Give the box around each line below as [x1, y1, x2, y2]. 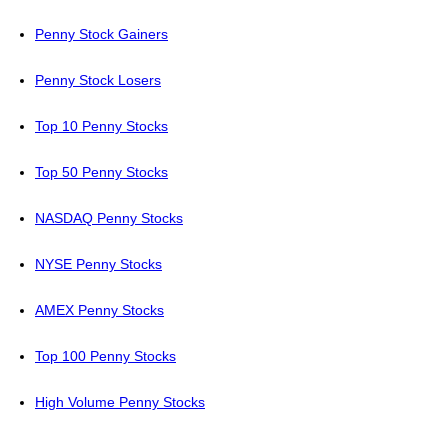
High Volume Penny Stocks [35, 394, 205, 410]
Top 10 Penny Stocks [35, 118, 168, 134]
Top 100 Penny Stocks [35, 348, 176, 364]
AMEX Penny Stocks [35, 302, 164, 318]
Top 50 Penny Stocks [35, 164, 168, 180]
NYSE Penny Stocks [35, 256, 162, 272]
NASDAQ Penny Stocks [35, 210, 183, 226]
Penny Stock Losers [35, 72, 161, 88]
